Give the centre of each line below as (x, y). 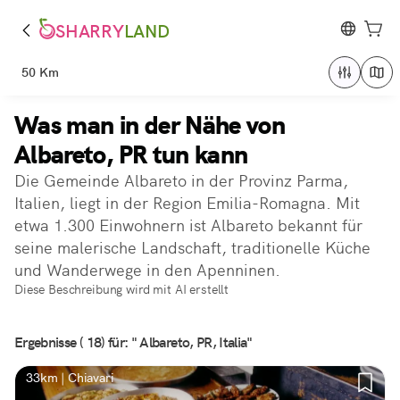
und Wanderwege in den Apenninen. (147, 270)
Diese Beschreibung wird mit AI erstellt (122, 289)
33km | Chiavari (70, 378)
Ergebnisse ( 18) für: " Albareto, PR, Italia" (133, 342)
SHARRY (90, 32)
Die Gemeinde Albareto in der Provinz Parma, (181, 181)
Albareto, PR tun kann (131, 154)
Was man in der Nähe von (150, 125)
